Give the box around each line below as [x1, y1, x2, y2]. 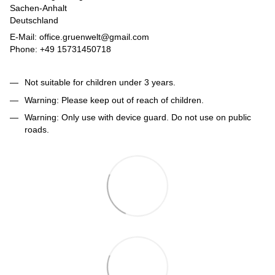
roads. [25, 125, 49, 135]
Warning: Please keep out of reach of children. [25, 95, 204, 105]
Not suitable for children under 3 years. [25, 77, 176, 88]
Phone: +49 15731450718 [10, 44, 111, 55]
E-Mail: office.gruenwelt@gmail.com [10, 32, 149, 42]
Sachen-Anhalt [10, 3, 67, 14]
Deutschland [10, 15, 58, 26]
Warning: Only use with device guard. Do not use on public [25, 112, 251, 123]
